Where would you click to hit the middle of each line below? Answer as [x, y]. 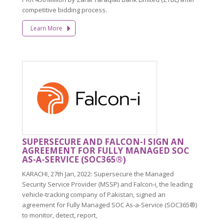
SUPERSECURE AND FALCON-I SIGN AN [103, 141]
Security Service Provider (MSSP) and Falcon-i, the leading [107, 184]
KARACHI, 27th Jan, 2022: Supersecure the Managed [98, 174]
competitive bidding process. [65, 10]
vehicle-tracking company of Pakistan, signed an [94, 194]
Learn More [46, 28]
